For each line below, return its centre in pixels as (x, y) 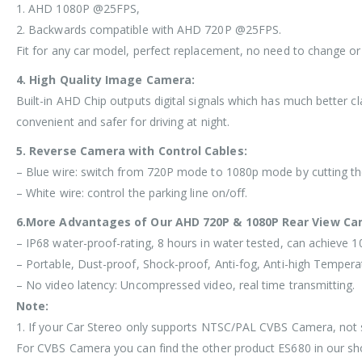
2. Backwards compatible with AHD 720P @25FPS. (149, 30)
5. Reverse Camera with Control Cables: (132, 151)
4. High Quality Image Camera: (106, 80)
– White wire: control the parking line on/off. (132, 193)
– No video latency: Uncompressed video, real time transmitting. (186, 285)
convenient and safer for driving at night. (123, 122)
